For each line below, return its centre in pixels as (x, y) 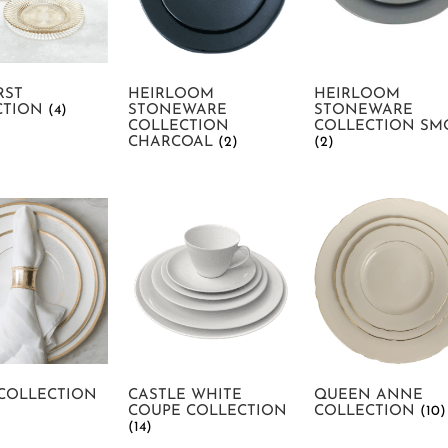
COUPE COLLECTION (207, 411)
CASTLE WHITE (185, 395)
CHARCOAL (173, 142)
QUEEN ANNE (368, 395)
